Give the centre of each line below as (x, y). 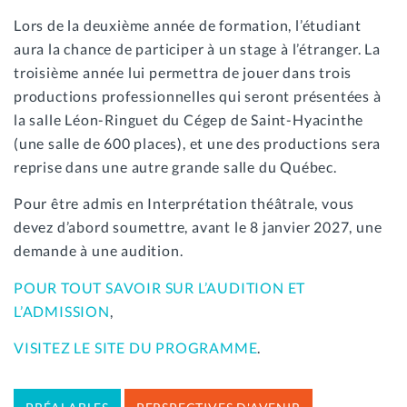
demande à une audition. (99, 251)
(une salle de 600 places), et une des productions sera (198, 143)
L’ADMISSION (62, 311)
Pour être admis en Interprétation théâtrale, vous (184, 203)
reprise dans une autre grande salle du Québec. (175, 166)
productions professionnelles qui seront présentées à (198, 95)
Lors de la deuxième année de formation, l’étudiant (188, 25)
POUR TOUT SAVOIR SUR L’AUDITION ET (160, 287)
